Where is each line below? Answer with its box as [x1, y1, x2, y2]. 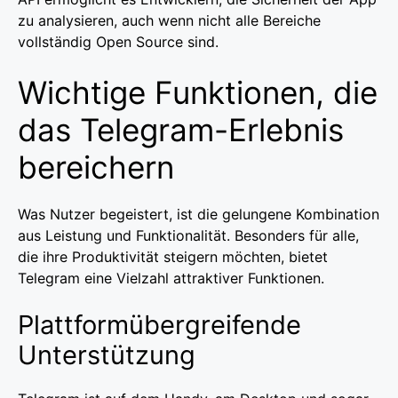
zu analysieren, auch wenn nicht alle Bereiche [18, 11, 321, 29]
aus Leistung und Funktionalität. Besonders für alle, [18, 226, 359, 244]
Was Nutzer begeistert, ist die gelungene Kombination [18, 204, 379, 223]
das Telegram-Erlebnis [18, 110, 344, 148]
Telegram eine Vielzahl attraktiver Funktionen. [18, 268, 324, 287]
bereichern [18, 147, 174, 186]
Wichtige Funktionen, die [18, 73, 378, 111]
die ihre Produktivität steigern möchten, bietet [18, 247, 328, 266]
